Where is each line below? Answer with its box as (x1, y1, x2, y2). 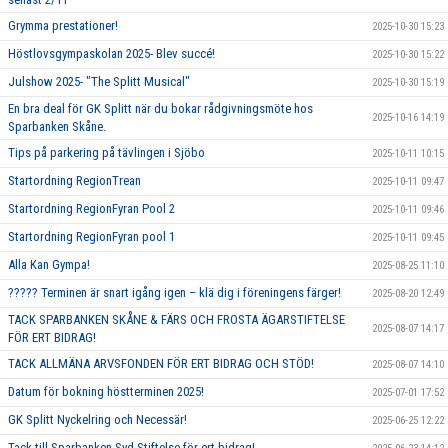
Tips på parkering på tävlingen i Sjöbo (8, 145, 205, 160)
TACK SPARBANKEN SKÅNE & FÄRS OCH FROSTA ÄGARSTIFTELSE (8, 312, 345, 327)
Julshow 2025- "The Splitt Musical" (8, 74, 190, 89)
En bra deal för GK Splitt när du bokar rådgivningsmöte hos (8, 101, 313, 116)
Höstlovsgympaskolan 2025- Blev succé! (8, 46, 215, 61)
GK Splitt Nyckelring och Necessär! (8, 412, 187, 427)
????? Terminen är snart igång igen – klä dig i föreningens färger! (8, 285, 341, 300)
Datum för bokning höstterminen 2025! (8, 384, 204, 399)
